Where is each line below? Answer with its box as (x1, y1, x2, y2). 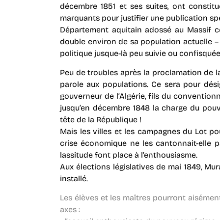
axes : (59, 205, 80, 214)
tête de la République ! (59, 115, 141, 124)
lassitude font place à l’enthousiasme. (59, 150, 197, 160)
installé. (59, 174, 88, 183)
